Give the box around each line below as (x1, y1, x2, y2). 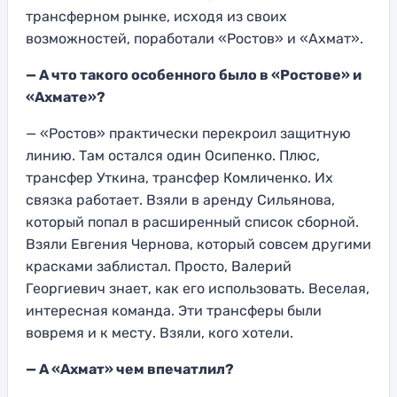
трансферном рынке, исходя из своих (26, 7, 287, 25)
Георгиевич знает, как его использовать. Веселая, (26, 279, 370, 297)
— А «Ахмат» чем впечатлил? (26, 360, 234, 378)
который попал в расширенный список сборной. (26, 213, 359, 230)
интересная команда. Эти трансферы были (26, 301, 322, 319)
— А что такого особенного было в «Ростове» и (26, 66, 362, 83)
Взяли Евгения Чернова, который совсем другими (26, 235, 371, 253)
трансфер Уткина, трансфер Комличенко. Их (26, 168, 333, 186)
